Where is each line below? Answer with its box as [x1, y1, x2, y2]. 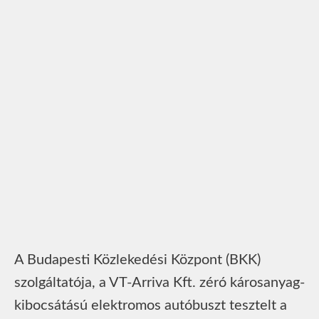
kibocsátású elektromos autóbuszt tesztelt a [14, 298, 287, 313]
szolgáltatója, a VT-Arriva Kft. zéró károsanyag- [14, 275, 305, 290]
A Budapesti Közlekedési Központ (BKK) [14, 252, 261, 267]
